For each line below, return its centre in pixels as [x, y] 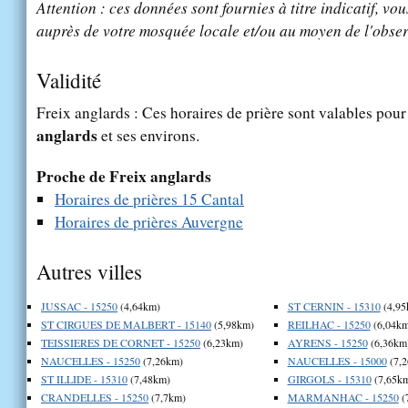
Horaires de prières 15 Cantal [149, 199]
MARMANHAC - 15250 [343, 397]
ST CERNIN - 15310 [334, 306]
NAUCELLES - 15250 [91, 360]
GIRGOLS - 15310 [329, 378]
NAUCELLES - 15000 [337, 360]
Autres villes [89, 271]
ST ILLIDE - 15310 [84, 378]
